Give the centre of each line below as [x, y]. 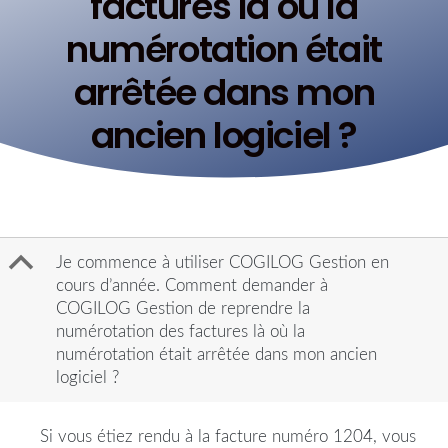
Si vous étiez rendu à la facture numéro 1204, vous [228, 437]
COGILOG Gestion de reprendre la [183, 309]
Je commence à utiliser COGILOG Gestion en [222, 263]
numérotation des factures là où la [180, 332]
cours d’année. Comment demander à [192, 286]
